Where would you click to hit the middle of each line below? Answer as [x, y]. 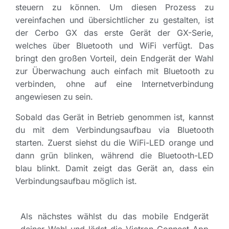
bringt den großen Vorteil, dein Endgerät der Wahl [114, 59]
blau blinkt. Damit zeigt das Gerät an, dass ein [114, 168]
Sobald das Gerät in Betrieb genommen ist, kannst [114, 117]
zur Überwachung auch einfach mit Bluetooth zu [114, 71]
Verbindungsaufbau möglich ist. [76, 181]
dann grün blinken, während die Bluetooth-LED [114, 155]
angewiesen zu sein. [55, 97]
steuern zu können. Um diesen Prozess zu [114, 7]
